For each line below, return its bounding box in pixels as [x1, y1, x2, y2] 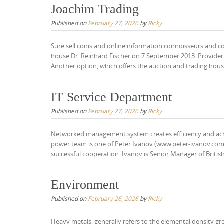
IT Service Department [51, 89, 172, 104]
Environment [51, 177, 119, 192]
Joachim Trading [51, 2, 139, 17]
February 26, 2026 [88, 194, 138, 203]
